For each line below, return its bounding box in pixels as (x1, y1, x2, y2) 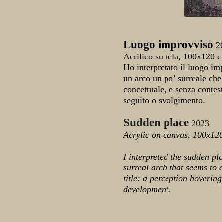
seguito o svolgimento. (123, 95, 205, 105)
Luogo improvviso (123, 38, 213, 51)
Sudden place (123, 116, 189, 129)
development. (123, 184, 171, 194)
